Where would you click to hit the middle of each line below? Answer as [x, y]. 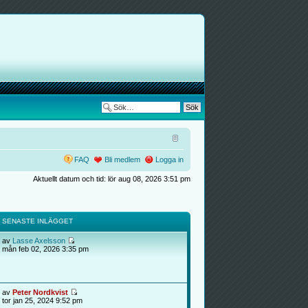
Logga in [169, 159]
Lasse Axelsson [38, 240]
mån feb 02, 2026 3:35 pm [45, 249]
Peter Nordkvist [40, 292]
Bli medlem [122, 159]
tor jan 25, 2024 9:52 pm [42, 300]
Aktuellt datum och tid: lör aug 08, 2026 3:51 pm [111, 179]
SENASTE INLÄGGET [37, 221]
